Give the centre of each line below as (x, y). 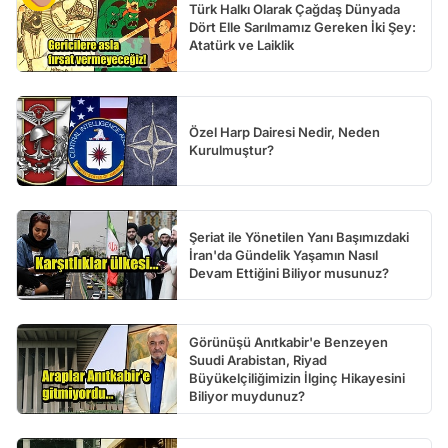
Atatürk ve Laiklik (241, 45)
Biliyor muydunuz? (247, 396)
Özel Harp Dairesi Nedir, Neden (284, 132)
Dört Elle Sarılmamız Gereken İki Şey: (302, 27)
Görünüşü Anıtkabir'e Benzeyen (288, 342)
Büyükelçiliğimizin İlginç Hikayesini (297, 378)
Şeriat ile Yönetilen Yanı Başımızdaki (299, 237)
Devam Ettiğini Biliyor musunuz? (289, 273)
